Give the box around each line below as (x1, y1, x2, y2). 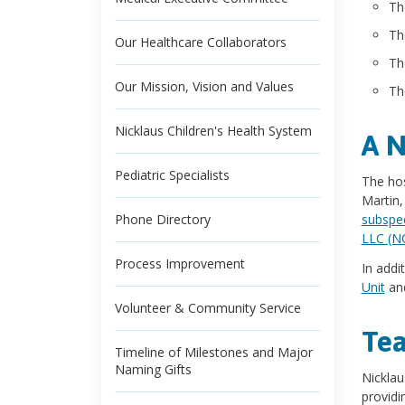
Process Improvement (115, 255, 245, 272)
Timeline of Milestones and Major (115, 344, 313, 361)
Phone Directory (115, 211, 211, 228)
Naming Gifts (115, 361, 192, 378)
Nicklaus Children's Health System (115, 122, 312, 139)
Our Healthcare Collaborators (115, 33, 287, 51)
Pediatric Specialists (115, 166, 230, 184)
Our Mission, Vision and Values (115, 78, 294, 95)
